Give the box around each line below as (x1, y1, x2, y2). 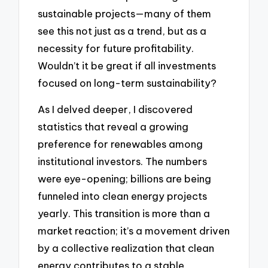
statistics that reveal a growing (38, 120, 189, 133)
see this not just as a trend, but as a (38, 24, 207, 37)
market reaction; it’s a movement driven (38, 224, 230, 237)
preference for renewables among (38, 138, 203, 151)
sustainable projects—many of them (38, 7, 212, 20)
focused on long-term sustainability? (38, 76, 217, 89)
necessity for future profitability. (38, 41, 194, 54)
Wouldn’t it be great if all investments (38, 59, 217, 72)
